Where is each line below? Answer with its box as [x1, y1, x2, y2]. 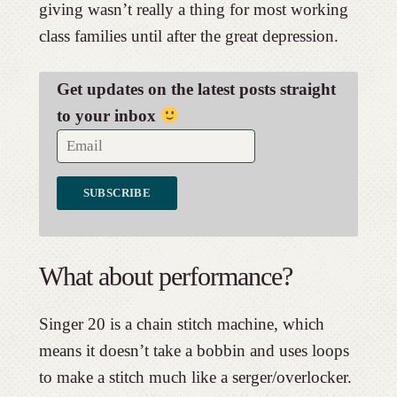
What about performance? [38, 261, 292, 292]
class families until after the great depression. [38, 27, 339, 46]
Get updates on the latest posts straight [56, 80, 336, 99]
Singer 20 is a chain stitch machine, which [38, 315, 324, 334]
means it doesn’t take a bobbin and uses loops [38, 341, 349, 361]
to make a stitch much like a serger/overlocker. [38, 368, 352, 387]
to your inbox [56, 106, 160, 126]
